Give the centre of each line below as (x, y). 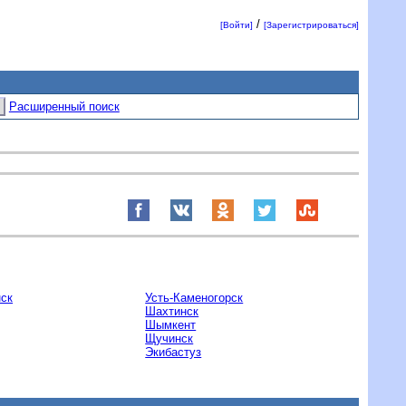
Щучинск (169, 338)
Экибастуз (174, 352)
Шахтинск (172, 311)
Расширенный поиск (64, 107)
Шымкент (171, 324)
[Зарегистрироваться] (312, 25)
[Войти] (237, 25)
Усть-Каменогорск (194, 297)
